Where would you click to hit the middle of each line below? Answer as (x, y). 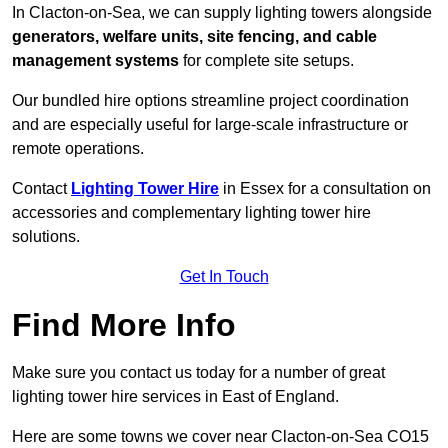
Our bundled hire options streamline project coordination (210, 101)
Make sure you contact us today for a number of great (198, 373)
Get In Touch (224, 277)
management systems (95, 61)
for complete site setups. (266, 61)
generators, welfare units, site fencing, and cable (194, 37)
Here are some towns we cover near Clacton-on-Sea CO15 (220, 437)
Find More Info (124, 325)
